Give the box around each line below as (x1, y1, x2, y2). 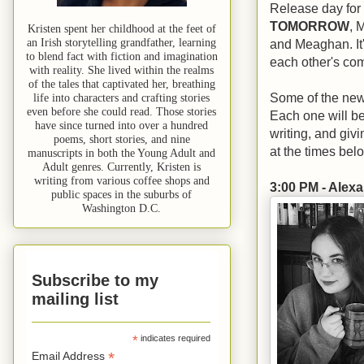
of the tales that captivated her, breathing (28, 77, 215, 90)
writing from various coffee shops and (34, 174, 210, 187)
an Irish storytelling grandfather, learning (27, 36, 217, 49)
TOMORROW (270, 18, 349, 33)
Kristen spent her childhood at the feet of (28, 22, 216, 35)
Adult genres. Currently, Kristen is (42, 160, 201, 173)
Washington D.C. (82, 201, 162, 214)
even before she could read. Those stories (27, 105, 217, 118)
